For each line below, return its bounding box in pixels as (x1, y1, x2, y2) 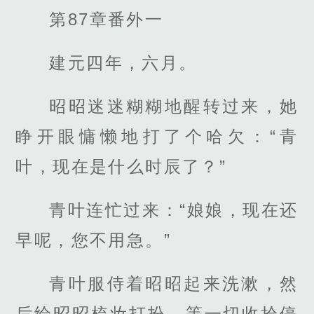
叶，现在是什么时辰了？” (15, 156, 227, 176)
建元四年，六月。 (49, 53, 198, 72)
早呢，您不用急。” (15, 231, 171, 250)
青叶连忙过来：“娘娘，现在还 (49, 200, 299, 220)
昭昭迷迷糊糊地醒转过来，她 (49, 96, 299, 116)
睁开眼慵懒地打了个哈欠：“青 (15, 126, 299, 146)
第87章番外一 (49, 9, 164, 29)
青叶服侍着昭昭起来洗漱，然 (49, 274, 299, 294)
